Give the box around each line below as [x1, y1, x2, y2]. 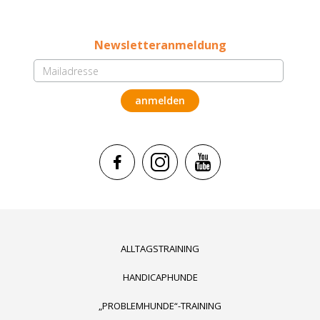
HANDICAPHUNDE [122, 271, 198, 284]
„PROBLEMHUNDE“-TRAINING [99, 299, 221, 313]
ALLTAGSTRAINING [121, 242, 199, 256]
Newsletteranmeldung [94, 37, 226, 54]
